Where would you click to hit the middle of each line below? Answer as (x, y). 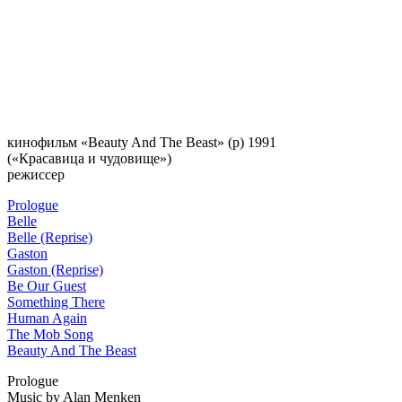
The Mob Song (50, 334)
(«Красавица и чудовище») (89, 158)
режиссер (36, 174)
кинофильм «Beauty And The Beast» (116, 142)
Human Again (47, 318)
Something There (56, 301)
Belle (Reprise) (50, 237)
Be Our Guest (47, 285)
